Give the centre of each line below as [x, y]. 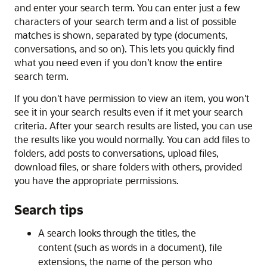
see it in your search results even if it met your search [129, 112]
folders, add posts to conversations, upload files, [117, 153]
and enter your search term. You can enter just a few [127, 7]
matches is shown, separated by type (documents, [121, 35]
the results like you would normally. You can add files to [132, 139]
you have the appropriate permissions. [97, 180]
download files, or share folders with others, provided [128, 167]
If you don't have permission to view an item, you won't [132, 98]
